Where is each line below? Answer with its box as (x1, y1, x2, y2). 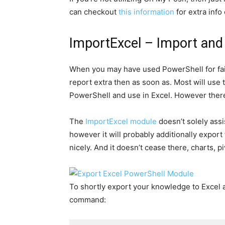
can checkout (69, 7, 119, 17)
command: (69, 194, 106, 204)
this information (119, 7, 174, 17)
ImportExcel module (85, 116, 157, 126)
